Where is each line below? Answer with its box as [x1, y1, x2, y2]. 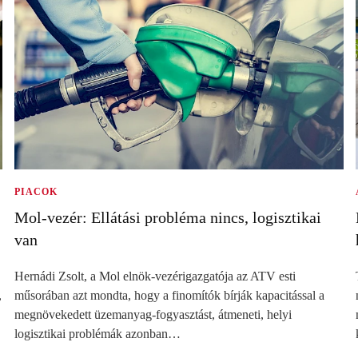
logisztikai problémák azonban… [14, 326, 181, 340]
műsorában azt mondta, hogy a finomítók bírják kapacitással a [14, 288, 325, 302]
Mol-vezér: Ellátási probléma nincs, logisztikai [14, 208, 322, 226]
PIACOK [14, 185, 58, 197]
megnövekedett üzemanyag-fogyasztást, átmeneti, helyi [14, 307, 292, 321]
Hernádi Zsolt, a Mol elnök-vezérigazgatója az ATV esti [14, 268, 296, 283]
